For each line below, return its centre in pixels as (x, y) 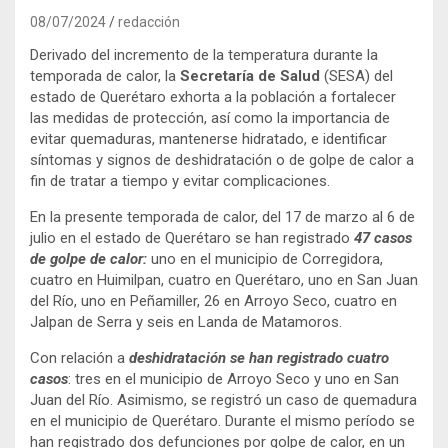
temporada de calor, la (105, 75)
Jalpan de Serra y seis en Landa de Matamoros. (186, 321)
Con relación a (79, 357)
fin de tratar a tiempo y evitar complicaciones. (180, 180)
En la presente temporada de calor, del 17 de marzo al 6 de (222, 216)
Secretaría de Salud (250, 75)
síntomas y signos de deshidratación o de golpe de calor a (222, 159)
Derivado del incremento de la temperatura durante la (204, 54)
